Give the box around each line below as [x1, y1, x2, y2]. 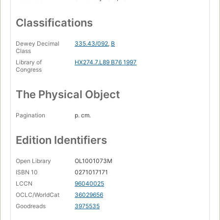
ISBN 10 [16, 168, 38, 176]
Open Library [16, 157, 51, 165]
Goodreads [16, 202, 46, 210]
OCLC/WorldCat [16, 191, 59, 198]
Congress [16, 65, 42, 73]
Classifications [16, 16, 93, 29]
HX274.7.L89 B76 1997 [75, 58, 137, 66]
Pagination [16, 111, 45, 119]
